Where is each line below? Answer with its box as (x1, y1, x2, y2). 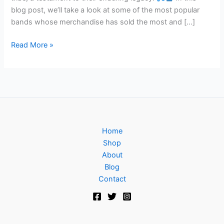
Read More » (11, 40, 54, 50)
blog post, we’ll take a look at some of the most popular (11, 5, 200, 15)
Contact (98, 174, 126, 183)
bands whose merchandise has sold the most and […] (11, 17, 195, 27)
